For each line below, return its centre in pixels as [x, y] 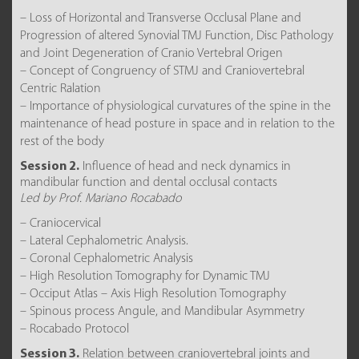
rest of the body [62, 142]
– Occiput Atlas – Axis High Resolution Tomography [153, 294]
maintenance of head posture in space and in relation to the [177, 124]
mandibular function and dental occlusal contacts [149, 183]
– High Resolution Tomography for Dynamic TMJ [145, 276]
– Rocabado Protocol [75, 329]
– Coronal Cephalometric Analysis [107, 259]
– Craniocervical [61, 224]
